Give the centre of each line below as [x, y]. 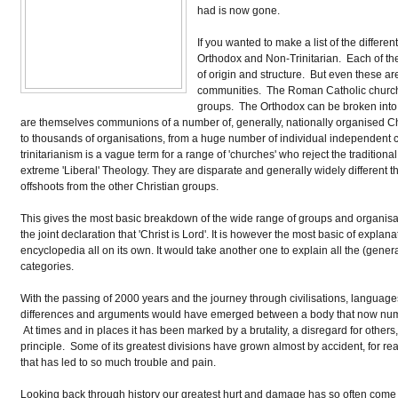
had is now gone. [238, 10]
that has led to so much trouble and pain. [119, 362]
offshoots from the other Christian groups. [120, 186]
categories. [48, 266]
